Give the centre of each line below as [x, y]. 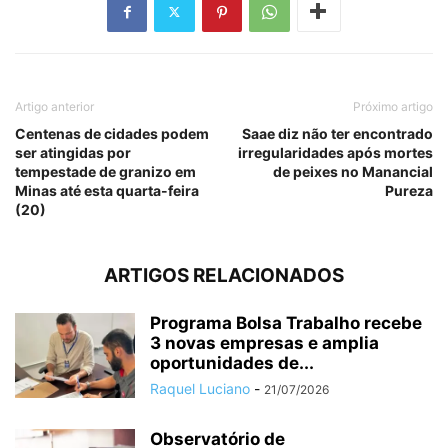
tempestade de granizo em [105, 171]
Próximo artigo [393, 106]
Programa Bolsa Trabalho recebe [286, 322]
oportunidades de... [232, 362]
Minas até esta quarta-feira [107, 190]
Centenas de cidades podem [112, 133]
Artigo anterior [54, 106]
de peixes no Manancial [353, 171]
